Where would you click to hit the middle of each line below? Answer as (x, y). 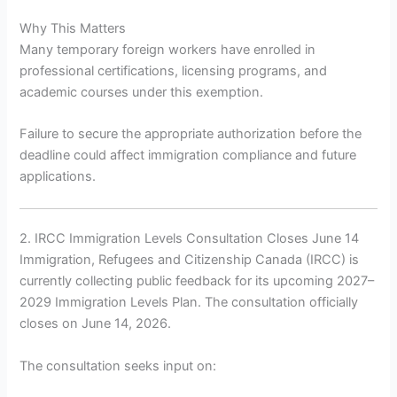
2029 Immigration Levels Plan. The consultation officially (189, 303)
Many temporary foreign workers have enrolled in (168, 49)
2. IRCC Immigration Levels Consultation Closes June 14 (190, 239)
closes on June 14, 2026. (96, 324)
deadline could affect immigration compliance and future (188, 156)
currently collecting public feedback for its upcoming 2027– (197, 281)
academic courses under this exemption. (142, 92)
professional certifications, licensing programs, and (174, 70)
